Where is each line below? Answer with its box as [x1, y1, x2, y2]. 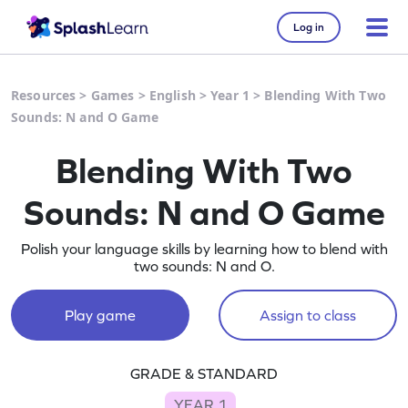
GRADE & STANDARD [130, 365, 278, 382]
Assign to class [259, 307, 356, 323]
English [148, 87, 196, 104]
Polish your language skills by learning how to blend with [20, 240, 388, 257]
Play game [64, 307, 136, 323]
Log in [293, 20, 324, 34]
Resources [11, 87, 76, 104]
